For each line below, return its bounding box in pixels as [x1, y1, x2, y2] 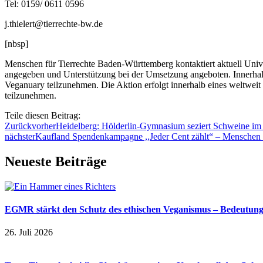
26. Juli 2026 [5, 227, 53, 238]
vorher [32, 120, 56, 131]
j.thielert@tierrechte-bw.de [5, 18, 103, 29]
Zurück [5, 120, 32, 131]
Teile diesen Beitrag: [5, 110, 80, 120]
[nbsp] [5, 38, 28, 49]
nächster [5, 131, 35, 141]
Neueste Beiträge [5, 153, 107, 169]
